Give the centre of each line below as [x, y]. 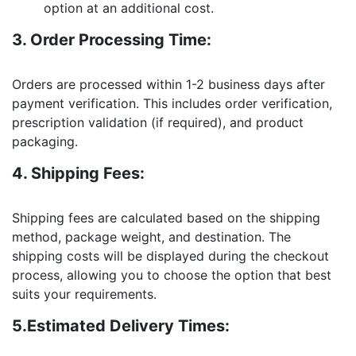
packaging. [45, 141]
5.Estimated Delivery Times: [121, 325]
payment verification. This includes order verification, [172, 103]
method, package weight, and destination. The [151, 236]
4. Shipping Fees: [78, 173]
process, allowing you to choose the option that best [172, 275]
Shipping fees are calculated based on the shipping [166, 217]
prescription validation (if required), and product [158, 122]
